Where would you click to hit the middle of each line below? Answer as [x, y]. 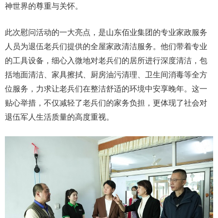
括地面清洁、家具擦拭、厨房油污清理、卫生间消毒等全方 [106, 74]
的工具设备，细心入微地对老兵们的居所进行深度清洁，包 [106, 60]
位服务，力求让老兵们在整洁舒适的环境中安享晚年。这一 [106, 89]
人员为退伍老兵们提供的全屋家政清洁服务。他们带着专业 [106, 46]
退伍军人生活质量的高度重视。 [59, 117]
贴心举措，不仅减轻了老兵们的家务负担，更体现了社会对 [106, 103]
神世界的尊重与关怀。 [44, 6]
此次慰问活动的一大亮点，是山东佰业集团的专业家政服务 [106, 32]
